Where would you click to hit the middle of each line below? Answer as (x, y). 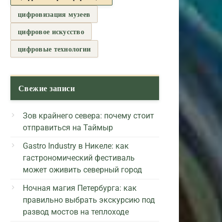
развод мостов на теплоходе (76, 212)
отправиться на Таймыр (68, 127)
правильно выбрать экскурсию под (89, 200)
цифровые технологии (55, 49)
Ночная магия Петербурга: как (80, 188)
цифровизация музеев (54, 14)
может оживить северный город (83, 169)
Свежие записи (47, 88)
